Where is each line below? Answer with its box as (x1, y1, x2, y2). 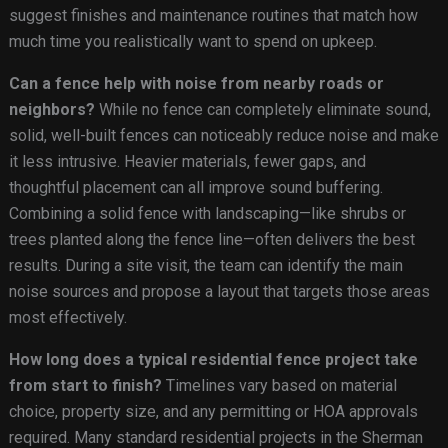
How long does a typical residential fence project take (8, 350, 418, 370)
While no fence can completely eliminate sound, (94, 100, 431, 120)
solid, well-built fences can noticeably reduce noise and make (8, 126, 439, 146)
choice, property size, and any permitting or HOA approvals (8, 402, 418, 422)
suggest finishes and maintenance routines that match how (8, 6, 418, 26)
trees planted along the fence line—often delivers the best (8, 230, 415, 250)
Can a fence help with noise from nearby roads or (8, 74, 384, 94)
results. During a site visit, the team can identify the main (8, 256, 403, 276)
